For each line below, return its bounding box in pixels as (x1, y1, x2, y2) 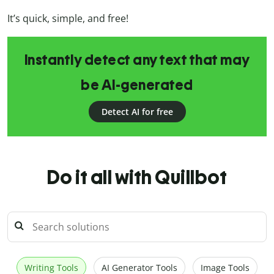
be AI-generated (81, 76, 193, 94)
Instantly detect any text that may (24, 51, 250, 69)
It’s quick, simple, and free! (7, 12, 128, 26)
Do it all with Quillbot (46, 166, 228, 190)
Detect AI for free (101, 106, 173, 118)
